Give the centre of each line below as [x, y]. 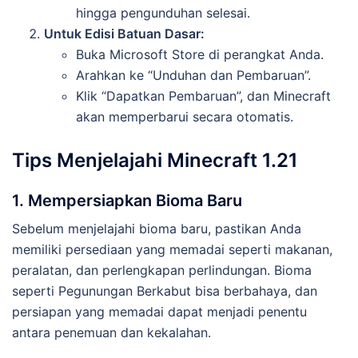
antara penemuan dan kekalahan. [111, 333]
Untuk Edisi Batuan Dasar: [124, 33]
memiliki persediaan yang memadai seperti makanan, [172, 250]
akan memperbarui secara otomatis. [185, 116]
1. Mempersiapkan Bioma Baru [127, 201]
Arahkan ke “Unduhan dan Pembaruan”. [193, 75]
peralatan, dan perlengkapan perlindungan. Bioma [162, 270]
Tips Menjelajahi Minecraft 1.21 [155, 161]
